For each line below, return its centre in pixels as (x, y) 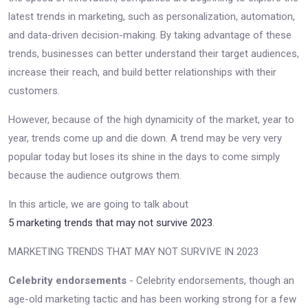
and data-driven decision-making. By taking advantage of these (150, 35)
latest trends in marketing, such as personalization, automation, (152, 16)
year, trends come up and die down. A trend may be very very (145, 138)
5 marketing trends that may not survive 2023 (110, 222)
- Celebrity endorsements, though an (210, 280)
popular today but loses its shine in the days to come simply (144, 156)
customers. (34, 90)
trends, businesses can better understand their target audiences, (154, 53)
